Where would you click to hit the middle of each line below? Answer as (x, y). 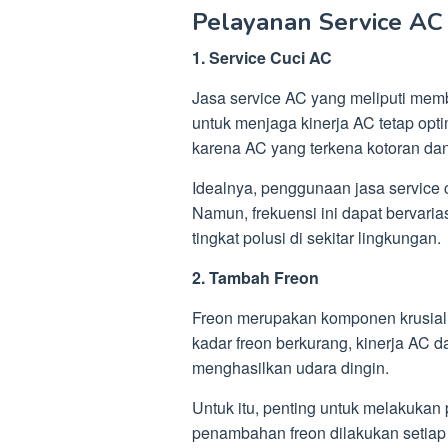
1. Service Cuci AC (262, 57)
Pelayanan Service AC (317, 22)
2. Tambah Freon (255, 277)
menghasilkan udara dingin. (290, 367)
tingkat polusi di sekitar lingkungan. (316, 237)
